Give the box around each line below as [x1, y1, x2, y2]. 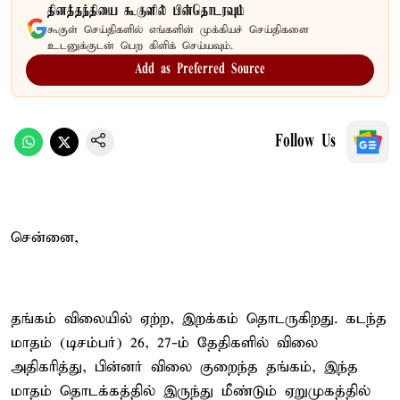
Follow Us [275, 132, 336, 151]
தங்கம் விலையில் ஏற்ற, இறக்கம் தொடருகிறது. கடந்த [11, 309, 387, 329]
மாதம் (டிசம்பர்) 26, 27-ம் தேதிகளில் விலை [11, 333, 318, 353]
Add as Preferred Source [135, 62, 265, 77]
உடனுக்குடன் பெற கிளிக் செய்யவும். [47, 38, 233, 53]
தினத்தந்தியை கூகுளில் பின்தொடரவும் [47, 3, 245, 20]
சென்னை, [11, 228, 79, 247]
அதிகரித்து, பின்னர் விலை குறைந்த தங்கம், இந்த [11, 357, 358, 377]
